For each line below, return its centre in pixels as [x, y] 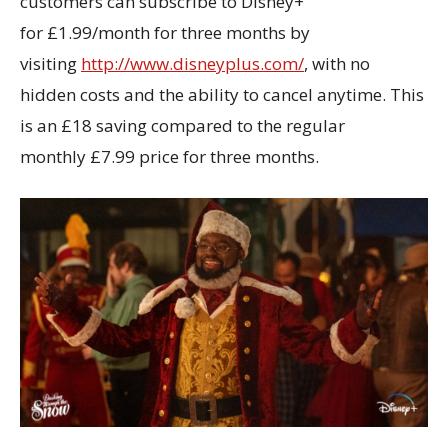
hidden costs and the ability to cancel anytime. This [222, 94]
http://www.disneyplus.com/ [192, 63]
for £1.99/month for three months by [165, 32]
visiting [50, 63]
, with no [337, 63]
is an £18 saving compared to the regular [182, 125]
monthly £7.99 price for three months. [171, 156]
